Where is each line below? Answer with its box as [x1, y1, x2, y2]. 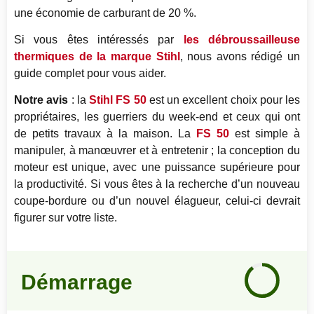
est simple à [229, 128, 300, 140]
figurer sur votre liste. [14, 212, 117, 224]
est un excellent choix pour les [146, 94, 300, 107]
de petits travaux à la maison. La [14, 128, 196, 140]
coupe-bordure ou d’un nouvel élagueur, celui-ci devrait [14, 195, 300, 207]
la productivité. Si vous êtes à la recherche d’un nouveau [14, 178, 300, 191]
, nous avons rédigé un [179, 50, 300, 63]
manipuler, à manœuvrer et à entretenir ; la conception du [14, 144, 300, 157]
